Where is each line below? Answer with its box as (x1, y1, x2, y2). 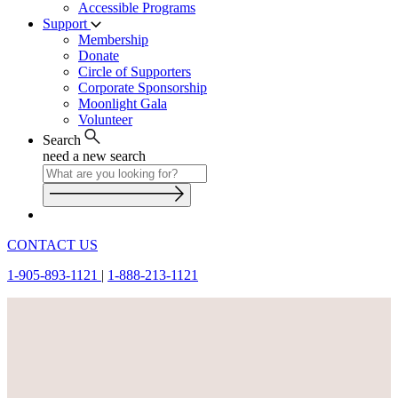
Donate (78, 48, 119, 63)
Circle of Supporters (78, 64, 191, 79)
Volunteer (78, 112, 132, 127)
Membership (78, 32, 148, 47)
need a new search (43, 148, 146, 163)
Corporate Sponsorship (78, 80, 207, 95)
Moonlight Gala (78, 96, 167, 111)
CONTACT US (7, 237, 98, 252)
